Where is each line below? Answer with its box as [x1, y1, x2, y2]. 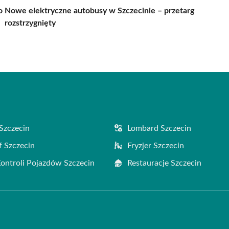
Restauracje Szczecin [127, 158, 201, 167]
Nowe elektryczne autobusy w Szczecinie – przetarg [5, 6, 194, 15]
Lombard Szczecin [127, 124, 191, 132]
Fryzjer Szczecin [127, 141, 184, 150]
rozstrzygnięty [5, 18, 56, 27]
